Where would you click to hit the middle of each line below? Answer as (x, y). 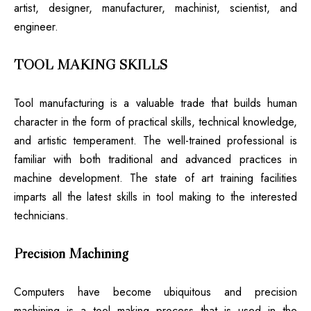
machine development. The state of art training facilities (155, 178)
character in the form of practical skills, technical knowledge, (155, 122)
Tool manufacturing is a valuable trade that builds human (155, 103)
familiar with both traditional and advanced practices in (155, 160)
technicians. (41, 216)
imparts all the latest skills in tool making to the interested (155, 197)
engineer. (36, 27)
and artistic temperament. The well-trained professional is (155, 141)
